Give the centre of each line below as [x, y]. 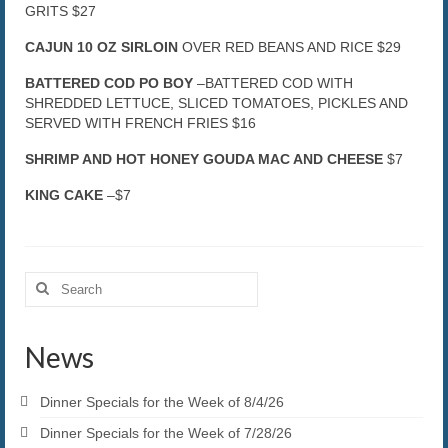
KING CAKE [64, 194]
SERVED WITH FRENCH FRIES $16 [140, 122]
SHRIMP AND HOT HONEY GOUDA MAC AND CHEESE [204, 158]
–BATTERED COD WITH [273, 82]
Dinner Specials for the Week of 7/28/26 [166, 432]
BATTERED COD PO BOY [109, 82]
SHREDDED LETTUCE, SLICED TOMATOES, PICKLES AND [216, 102]
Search [47, 280]
